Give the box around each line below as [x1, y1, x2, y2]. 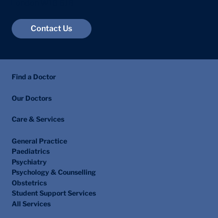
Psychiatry [12, 173, 47, 182]
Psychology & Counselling [12, 183, 96, 192]
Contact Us [31, 39, 72, 49]
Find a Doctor [12, 88, 56, 96]
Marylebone [10, 2, 54, 12]
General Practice [12, 152, 67, 161]
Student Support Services [12, 204, 96, 213]
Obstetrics [12, 194, 47, 202]
